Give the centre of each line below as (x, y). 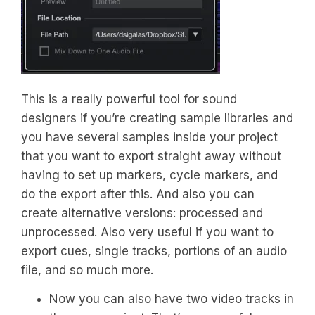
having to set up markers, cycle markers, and (149, 175)
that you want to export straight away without (151, 156)
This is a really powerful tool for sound (129, 99)
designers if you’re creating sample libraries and (157, 118)
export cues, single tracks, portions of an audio (154, 251)
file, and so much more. (87, 270)
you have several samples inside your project (149, 137)
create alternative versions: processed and (142, 213)
